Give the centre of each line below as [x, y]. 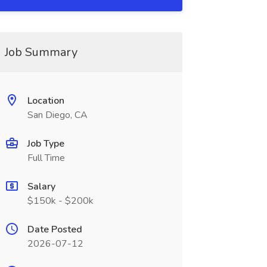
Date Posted [55, 229]
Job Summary [41, 52]
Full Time [46, 158]
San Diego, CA [57, 115]
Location [46, 101]
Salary [41, 187]
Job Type [46, 144]
